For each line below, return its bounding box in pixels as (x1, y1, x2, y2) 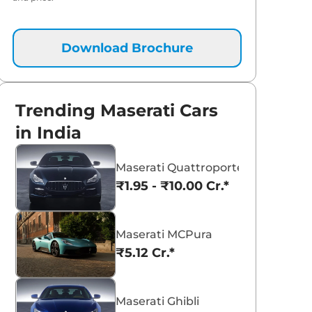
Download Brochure (61, 40, 194, 56)
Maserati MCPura (116, 227, 213, 241)
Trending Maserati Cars (15, 100, 219, 120)
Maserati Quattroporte (116, 160, 244, 174)
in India (15, 122, 82, 143)
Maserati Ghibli (116, 294, 200, 308)
